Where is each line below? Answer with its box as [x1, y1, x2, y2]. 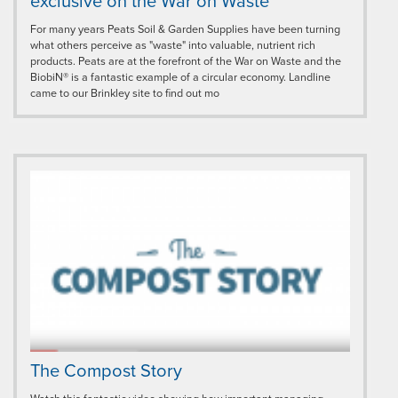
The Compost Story [30, 361, 182, 383]
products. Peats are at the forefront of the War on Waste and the [30, 54, 341, 69]
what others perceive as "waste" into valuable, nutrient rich [30, 38, 315, 53]
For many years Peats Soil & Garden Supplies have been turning [30, 22, 340, 37]
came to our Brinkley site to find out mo [30, 86, 219, 101]
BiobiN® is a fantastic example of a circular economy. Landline [30, 70, 330, 85]
